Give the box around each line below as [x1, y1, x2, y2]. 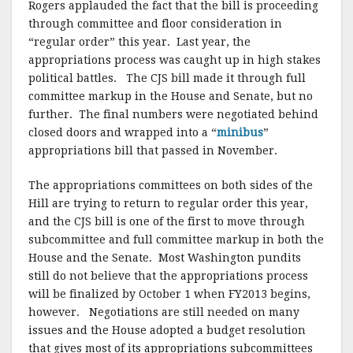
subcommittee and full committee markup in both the [28, 233, 324, 246]
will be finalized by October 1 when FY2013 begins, [28, 288, 310, 300]
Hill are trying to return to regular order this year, [28, 197, 308, 210]
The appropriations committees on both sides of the [28, 179, 313, 191]
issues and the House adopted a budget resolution [28, 324, 306, 336]
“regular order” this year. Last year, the [28, 35, 251, 48]
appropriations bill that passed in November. [28, 144, 277, 157]
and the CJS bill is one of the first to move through [28, 215, 305, 228]
